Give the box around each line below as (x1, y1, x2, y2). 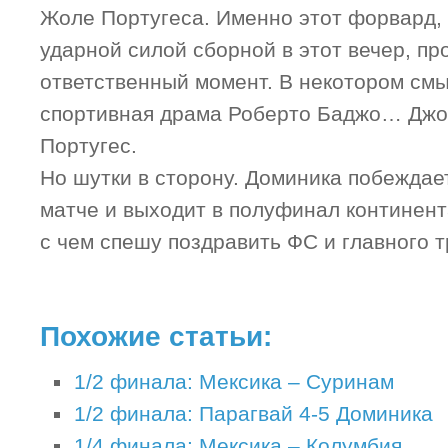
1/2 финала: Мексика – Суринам (74, 370, 394, 394)
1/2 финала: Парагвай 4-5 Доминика (74, 402, 433, 426)
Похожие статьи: (40, 320, 272, 352)
